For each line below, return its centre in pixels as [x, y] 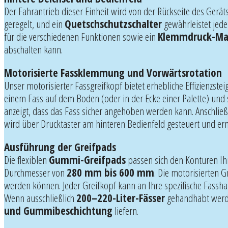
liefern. [125, 210]
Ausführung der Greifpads [60, 147]
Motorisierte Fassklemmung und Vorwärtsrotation [113, 73]
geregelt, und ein [34, 24]
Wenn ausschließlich [40, 198]
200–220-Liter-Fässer [121, 198]
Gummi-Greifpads [87, 160]
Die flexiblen [26, 160]
